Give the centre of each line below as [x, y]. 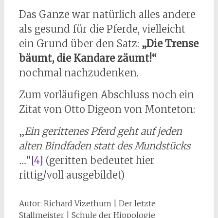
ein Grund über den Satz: [80, 44]
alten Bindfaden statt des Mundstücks [104, 146]
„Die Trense [170, 44]
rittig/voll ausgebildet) [72, 175]
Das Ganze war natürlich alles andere [107, 15]
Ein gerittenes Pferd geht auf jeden [103, 131]
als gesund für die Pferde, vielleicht [102, 29]
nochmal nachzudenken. [79, 73]
